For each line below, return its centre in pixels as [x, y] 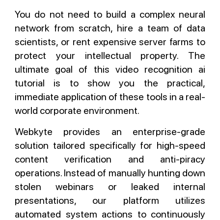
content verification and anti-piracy [110, 159]
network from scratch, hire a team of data [110, 28]
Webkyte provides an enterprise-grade [110, 132]
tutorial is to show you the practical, [110, 83]
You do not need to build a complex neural [110, 14]
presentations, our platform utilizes [110, 200]
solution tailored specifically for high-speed [110, 145]
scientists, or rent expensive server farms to [110, 42]
